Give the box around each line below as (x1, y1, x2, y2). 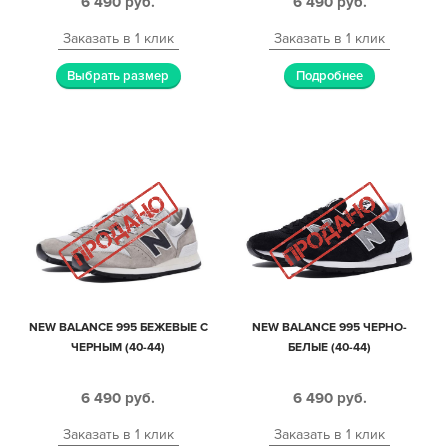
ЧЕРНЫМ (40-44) (71, 339, 166, 355)
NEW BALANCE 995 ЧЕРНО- (252, 319, 408, 335)
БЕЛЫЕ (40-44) (288, 339, 372, 355)
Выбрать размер (67, 67, 170, 84)
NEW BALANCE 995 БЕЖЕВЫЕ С (28, 319, 208, 335)
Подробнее (296, 67, 364, 84)
